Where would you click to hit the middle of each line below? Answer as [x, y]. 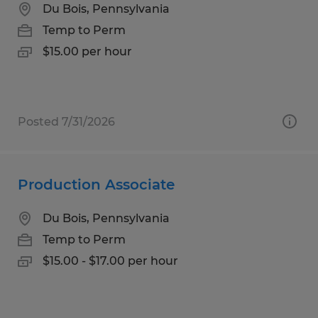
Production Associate [96, 184]
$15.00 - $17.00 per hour [110, 261]
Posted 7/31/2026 [66, 121]
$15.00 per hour [87, 51]
